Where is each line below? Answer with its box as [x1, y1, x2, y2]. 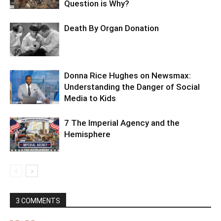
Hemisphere [64, 129, 110, 140]
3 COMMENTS [16, 197, 60, 205]
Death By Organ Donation [64, 23, 159, 34]
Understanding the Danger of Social [64, 82, 200, 92]
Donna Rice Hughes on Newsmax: [64, 71, 191, 81]
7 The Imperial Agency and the [64, 118, 180, 128]
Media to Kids [64, 93, 116, 104]
